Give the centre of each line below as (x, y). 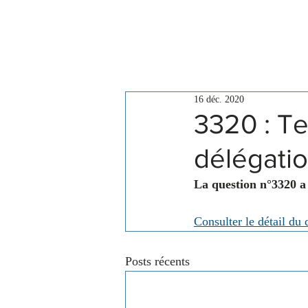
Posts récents (157, 261)
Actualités (275, 42)
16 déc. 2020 (219, 99)
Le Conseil (185, 42)
